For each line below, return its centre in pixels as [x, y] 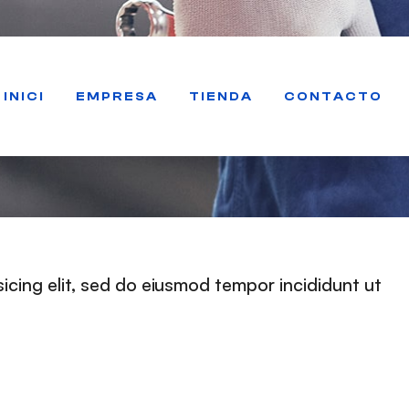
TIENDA [220, 96]
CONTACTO [333, 96]
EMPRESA [116, 96]
